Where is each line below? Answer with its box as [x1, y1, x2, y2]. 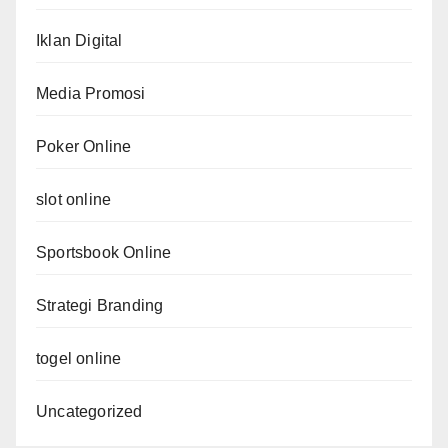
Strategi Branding [36, 297, 164, 315]
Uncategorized [36, 403, 143, 421]
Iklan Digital [36, 32, 123, 50]
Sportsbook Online [36, 244, 172, 262]
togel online [36, 350, 122, 368]
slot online [36, 191, 112, 209]
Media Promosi [36, 85, 146, 103]
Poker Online [36, 138, 132, 156]
